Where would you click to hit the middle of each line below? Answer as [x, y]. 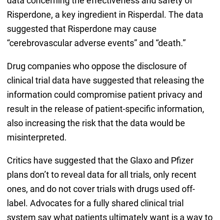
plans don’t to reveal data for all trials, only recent [101, 174]
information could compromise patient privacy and [104, 94]
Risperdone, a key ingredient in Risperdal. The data [105, 14]
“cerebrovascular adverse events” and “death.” [96, 43]
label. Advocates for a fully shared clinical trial [95, 203]
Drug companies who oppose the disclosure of [96, 66]
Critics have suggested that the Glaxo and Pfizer [100, 160]
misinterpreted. [37, 137]
